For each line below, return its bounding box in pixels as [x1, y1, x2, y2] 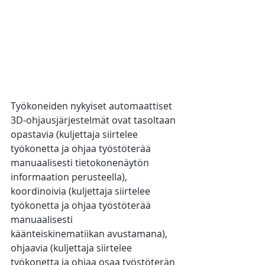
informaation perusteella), [11, 170, 130, 184]
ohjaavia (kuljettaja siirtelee [11, 241, 134, 255]
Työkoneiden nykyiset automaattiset [11, 99, 174, 113]
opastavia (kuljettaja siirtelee [11, 128, 140, 141]
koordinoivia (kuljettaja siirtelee [11, 185, 153, 198]
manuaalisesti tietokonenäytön [11, 156, 151, 170]
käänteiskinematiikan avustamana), [11, 227, 170, 241]
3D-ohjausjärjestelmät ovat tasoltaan [11, 114, 178, 127]
